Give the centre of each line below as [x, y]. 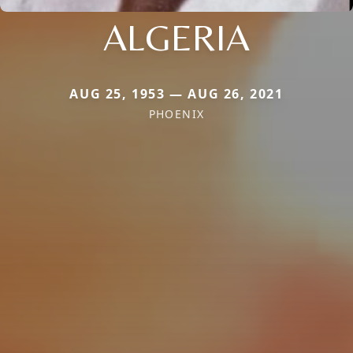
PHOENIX [176, 114]
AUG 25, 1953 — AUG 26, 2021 [176, 94]
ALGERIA [176, 37]
